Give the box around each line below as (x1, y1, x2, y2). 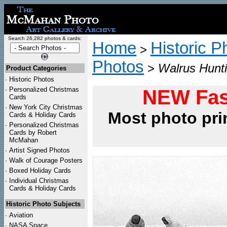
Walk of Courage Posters (9, 157, 83, 164)
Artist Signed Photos (9, 146, 70, 154)
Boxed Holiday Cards (9, 167, 71, 174)
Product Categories (6, 64, 66, 72)
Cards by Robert (9, 129, 57, 136)
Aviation (9, 211, 33, 219)
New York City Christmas (9, 103, 83, 111)
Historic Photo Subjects (6, 200, 81, 208)
